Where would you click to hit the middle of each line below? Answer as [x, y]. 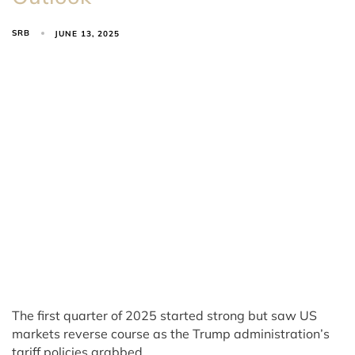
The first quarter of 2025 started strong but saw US [164, 315]
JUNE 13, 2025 [88, 33]
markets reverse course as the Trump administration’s [171, 333]
